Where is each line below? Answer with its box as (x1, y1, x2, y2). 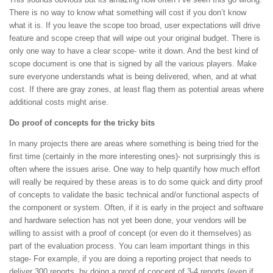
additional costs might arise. (9, 97, 108, 107)
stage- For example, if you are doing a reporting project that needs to (9, 254, 251, 264)
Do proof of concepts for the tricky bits (9, 118, 155, 127)
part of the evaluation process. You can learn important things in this (9, 241, 250, 251)
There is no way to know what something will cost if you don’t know (9, 7, 246, 17)
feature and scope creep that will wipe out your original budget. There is (9, 33, 260, 43)
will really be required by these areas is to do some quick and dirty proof (9, 177, 263, 187)
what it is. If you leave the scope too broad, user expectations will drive (9, 20, 260, 30)
